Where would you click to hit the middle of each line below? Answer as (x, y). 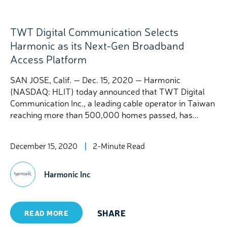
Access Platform (48, 59)
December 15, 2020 (44, 145)
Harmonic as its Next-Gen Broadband (97, 45)
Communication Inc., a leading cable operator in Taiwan (112, 103)
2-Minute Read (119, 145)
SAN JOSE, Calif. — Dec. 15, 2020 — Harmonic (95, 79)
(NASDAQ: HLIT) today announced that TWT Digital (107, 91)
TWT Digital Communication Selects (94, 31)
